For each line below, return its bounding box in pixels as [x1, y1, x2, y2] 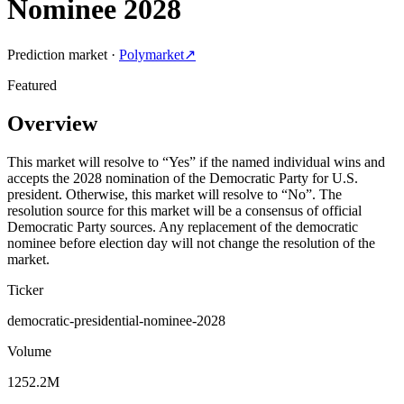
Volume [7, 343, 51, 359]
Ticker [7, 281, 43, 298]
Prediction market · [7, 46, 115, 62]
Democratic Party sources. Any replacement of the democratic [7, 218, 358, 234]
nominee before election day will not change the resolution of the [7, 234, 375, 251]
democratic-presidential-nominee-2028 [7, 312, 225, 328]
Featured [7, 77, 57, 93]
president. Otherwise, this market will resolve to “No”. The [7, 186, 342, 202]
